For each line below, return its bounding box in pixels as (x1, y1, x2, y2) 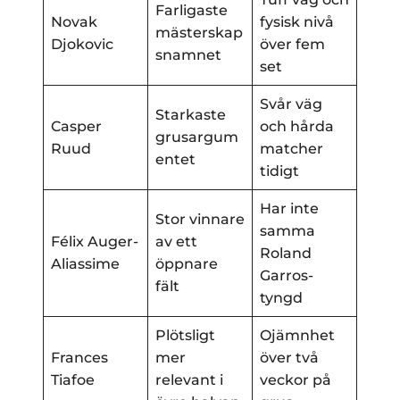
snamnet (155, 46, 221, 64)
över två (260, 349, 319, 367)
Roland (260, 245, 312, 262)
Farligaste (155, 2, 228, 20)
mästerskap (155, 24, 243, 42)
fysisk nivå (260, 13, 334, 31)
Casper (51, 118, 102, 136)
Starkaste (155, 106, 226, 124)
